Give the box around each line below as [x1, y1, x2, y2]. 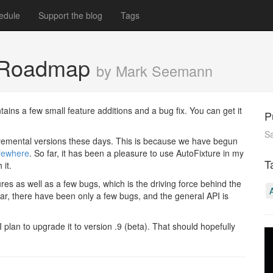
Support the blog [38, 9, 102, 21]
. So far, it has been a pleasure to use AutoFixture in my [29, 147, 244, 159]
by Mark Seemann [96, 60, 213, 81]
